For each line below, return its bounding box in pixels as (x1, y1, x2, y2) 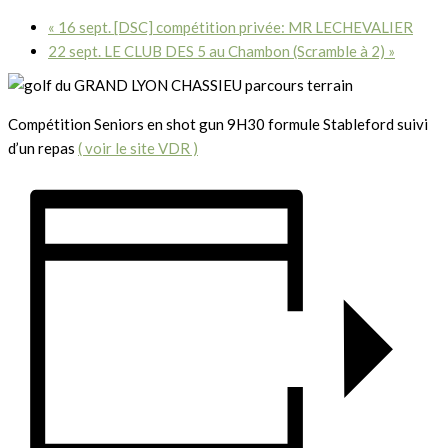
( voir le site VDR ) (78, 138, 198, 157)
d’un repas (8, 138, 78, 157)
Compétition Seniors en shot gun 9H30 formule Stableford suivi (8, 114, 428, 133)
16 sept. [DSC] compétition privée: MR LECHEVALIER (55, 17, 413, 36)
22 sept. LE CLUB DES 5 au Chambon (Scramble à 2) (48, 41, 388, 60)
